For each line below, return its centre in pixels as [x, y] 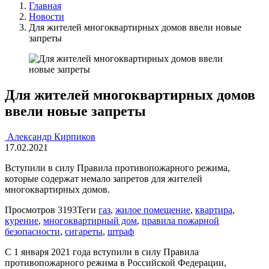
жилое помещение [153, 210]
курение [22, 220]
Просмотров [30, 210]
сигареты [84, 231]
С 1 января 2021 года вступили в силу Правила [102, 252]
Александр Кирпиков [51, 136]
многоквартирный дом [90, 220]
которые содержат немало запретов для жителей [104, 178]
